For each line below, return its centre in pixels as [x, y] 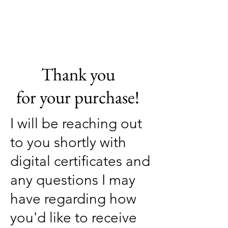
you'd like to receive [74, 218]
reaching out [102, 123]
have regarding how [73, 199]
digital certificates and [80, 161]
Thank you [78, 74]
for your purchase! [78, 97]
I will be [36, 123]
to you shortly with [68, 142]
